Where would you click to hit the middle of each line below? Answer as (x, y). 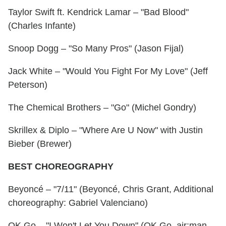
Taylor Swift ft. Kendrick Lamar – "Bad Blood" (98, 12)
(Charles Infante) (42, 26)
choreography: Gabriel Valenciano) (78, 203)
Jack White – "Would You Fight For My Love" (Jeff (108, 71)
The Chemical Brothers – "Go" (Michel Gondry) (102, 108)
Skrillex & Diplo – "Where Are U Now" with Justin (105, 130)
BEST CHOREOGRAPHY (61, 167)
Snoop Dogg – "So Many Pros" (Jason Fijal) (96, 49)
